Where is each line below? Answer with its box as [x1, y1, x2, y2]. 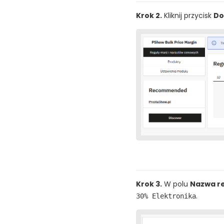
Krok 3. [136, 178, 162, 189]
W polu [162, 178, 190, 189]
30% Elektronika [136, 191, 196, 200]
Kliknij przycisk [162, 10, 213, 20]
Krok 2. [136, 10, 162, 20]
